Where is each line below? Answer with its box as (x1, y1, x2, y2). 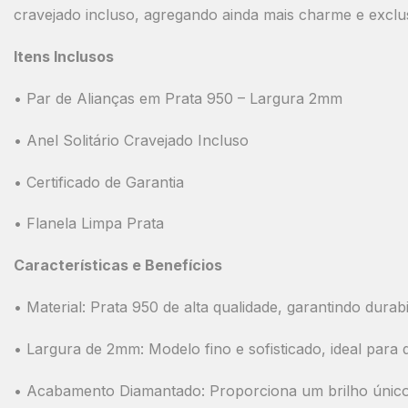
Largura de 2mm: (26, 339, 144, 358)
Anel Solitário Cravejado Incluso (26, 130, 249, 149)
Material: (26, 298, 86, 317)
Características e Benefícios (14, 256, 222, 275)
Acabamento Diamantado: (26, 381, 205, 400)
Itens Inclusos (14, 47, 114, 66)
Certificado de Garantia (26, 172, 184, 191)
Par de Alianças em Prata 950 (26, 89, 233, 108)
